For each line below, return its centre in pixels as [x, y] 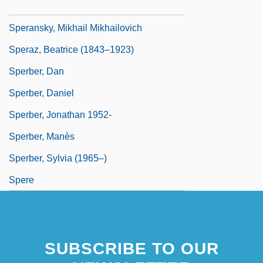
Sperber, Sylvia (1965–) [58, 158]
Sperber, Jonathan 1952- [60, 114]
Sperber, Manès [42, 136]
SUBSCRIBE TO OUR [131, 248]
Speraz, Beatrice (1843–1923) [71, 49]
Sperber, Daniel [41, 93]
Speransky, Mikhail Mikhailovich [75, 28]
